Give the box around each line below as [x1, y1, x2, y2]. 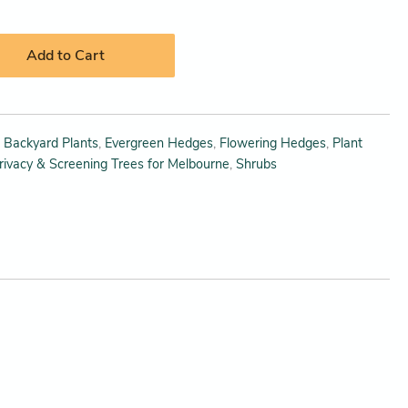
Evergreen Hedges [105, 134, 214, 153]
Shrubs [236, 155, 278, 174]
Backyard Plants [4, 134, 99, 153]
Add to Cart [26, 46, 106, 66]
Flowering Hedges [219, 134, 327, 153]
